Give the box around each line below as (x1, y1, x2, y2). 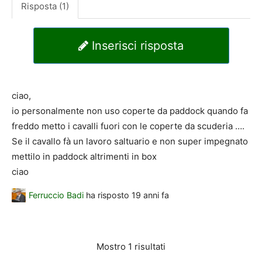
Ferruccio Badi (29, 190, 84, 201)
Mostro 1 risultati (96, 240, 166, 252)
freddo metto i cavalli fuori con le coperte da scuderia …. (12, 120, 244, 132)
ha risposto (84, 190, 132, 201)
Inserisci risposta (88, 39, 184, 53)
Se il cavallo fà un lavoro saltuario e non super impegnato (12, 136, 248, 147)
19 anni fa (132, 190, 169, 201)
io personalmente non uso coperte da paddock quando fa (12, 105, 248, 117)
